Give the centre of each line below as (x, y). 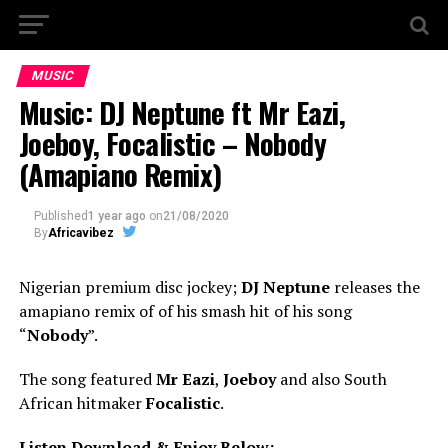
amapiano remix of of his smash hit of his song (185, 311)
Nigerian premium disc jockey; (129, 287)
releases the (374, 287)
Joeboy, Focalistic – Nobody (172, 143)
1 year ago (116, 216)
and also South (331, 379)
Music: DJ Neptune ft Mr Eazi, (181, 112)
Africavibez (80, 233)
